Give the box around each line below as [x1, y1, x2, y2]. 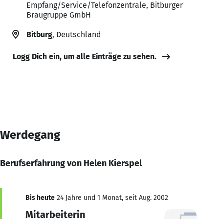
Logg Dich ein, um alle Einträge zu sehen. [13, 51, 156, 61]
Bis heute [25, 193, 55, 202]
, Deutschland [52, 29, 101, 39]
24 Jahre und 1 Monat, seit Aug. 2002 [55, 193, 168, 202]
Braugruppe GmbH [26, 10, 91, 20]
